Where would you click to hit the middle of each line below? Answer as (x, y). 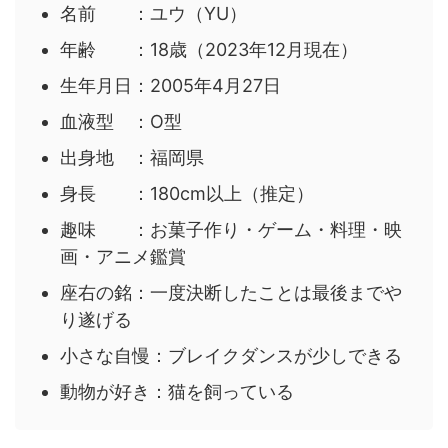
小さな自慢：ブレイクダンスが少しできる (231, 356)
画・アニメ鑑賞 (123, 257)
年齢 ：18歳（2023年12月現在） (209, 50)
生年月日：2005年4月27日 (170, 86)
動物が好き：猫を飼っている (177, 392)
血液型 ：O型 (121, 122)
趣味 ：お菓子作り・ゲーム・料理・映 (231, 230)
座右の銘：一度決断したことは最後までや (231, 293)
